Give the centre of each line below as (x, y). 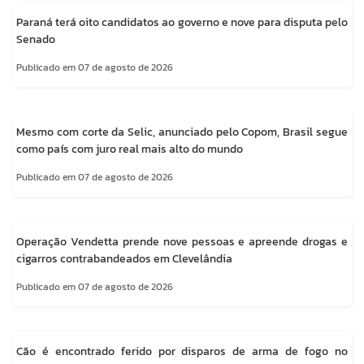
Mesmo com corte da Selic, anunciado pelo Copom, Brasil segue (182, 132)
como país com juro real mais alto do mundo (130, 149)
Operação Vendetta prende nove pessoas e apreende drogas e (182, 242)
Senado (36, 40)
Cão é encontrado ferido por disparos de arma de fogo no (182, 352)
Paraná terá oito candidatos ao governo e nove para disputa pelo (182, 23)
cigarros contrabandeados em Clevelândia (124, 259)
